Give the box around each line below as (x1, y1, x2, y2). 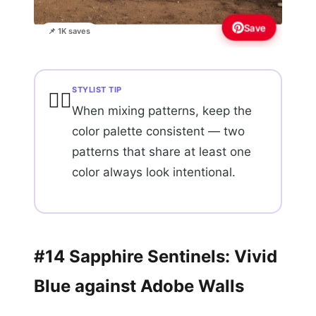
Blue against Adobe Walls (34, 275, 244, 296)
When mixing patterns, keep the (72, 103, 252, 118)
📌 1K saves (48, 26, 90, 37)
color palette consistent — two (72, 123, 245, 138)
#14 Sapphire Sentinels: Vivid (34, 245, 277, 267)
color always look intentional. (72, 164, 236, 179)
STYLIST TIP (72, 84, 122, 95)
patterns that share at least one (72, 144, 251, 159)
